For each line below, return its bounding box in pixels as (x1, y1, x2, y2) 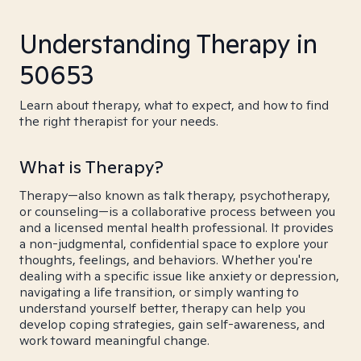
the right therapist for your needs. (19, 113, 218, 130)
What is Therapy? (19, 156, 164, 178)
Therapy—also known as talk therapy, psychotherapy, (19, 187, 330, 204)
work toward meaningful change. (19, 332, 210, 349)
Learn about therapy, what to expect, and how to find (19, 97, 329, 114)
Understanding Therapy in (19, 27, 317, 60)
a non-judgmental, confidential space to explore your (19, 235, 328, 252)
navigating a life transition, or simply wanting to (19, 284, 299, 301)
